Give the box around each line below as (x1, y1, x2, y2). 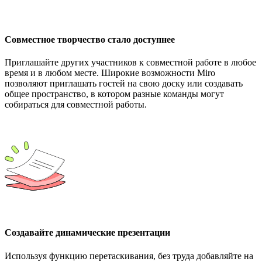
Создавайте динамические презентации (5, 227, 170, 238)
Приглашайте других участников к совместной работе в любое (5, 57, 256, 68)
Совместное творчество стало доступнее (5, 34, 175, 44)
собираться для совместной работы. (5, 99, 147, 110)
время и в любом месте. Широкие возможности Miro (5, 68, 215, 78)
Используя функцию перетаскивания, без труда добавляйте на (5, 250, 253, 261)
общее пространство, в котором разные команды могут (5, 89, 224, 99)
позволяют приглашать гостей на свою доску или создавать (5, 78, 243, 89)
